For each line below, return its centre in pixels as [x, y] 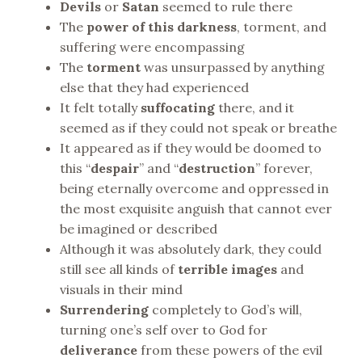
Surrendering [104, 310]
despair [114, 168]
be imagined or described [138, 229]
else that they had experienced [154, 88]
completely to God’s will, [225, 310]
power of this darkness [161, 27]
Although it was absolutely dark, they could [190, 249]
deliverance [98, 350]
